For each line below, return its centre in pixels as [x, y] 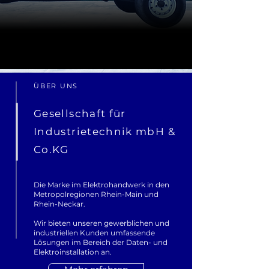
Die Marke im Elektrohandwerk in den [101, 185]
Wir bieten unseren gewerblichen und [101, 223]
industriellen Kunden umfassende [94, 233]
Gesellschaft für [80, 113]
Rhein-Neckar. [59, 204]
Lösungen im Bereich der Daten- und [101, 242]
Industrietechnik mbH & [104, 131]
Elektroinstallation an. [73, 252]
